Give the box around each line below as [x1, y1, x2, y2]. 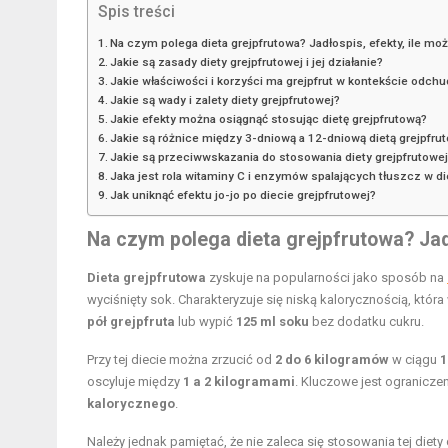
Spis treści [98, 2, 175, 21]
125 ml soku [236, 314, 309, 330]
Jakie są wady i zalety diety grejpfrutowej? [110, 93, 341, 108]
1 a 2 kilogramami [183, 374, 295, 390]
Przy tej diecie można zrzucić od [87, 352, 275, 368]
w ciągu [389, 352, 440, 368]
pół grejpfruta [87, 314, 175, 330]
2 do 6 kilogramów [275, 352, 389, 368]
